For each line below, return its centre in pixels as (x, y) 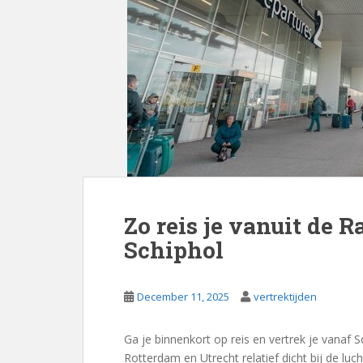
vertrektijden (285, 297)
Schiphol (174, 250)
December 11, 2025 (183, 297)
